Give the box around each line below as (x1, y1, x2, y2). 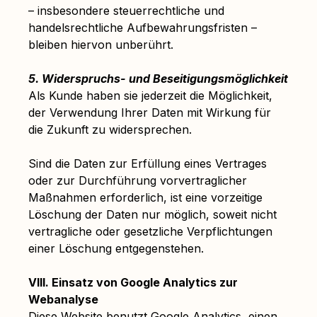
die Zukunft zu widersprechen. (28, 122, 192, 137)
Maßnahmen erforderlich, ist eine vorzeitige (28, 190, 263, 204)
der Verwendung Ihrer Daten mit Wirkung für (28, 105, 271, 120)
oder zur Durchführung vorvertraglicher (28, 173, 247, 188)
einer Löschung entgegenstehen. (28, 241, 204, 255)
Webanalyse (28, 292, 98, 306)
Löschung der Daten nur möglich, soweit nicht (28, 207, 277, 221)
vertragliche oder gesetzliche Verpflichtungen (28, 224, 272, 238)
